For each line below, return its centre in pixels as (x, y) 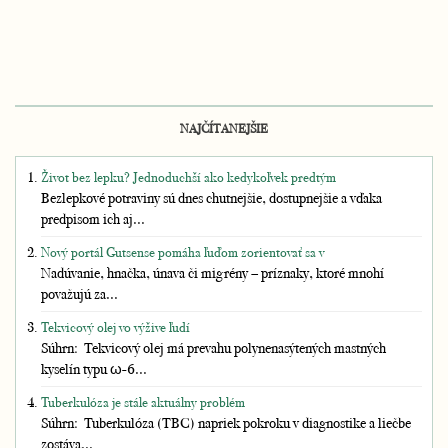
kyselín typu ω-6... (94, 368)
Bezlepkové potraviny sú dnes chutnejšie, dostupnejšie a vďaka (211, 197)
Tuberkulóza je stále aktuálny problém (143, 402)
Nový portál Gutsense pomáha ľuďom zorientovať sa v (182, 252)
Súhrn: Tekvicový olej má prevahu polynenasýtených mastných (213, 347)
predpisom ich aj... (93, 218)
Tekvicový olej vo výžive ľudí (115, 327)
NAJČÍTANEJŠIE (224, 128)
